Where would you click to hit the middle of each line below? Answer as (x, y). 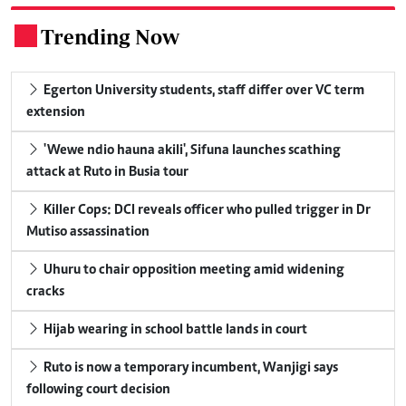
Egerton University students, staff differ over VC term (203, 91)
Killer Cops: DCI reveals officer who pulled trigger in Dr (206, 211)
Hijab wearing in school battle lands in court (174, 330)
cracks (45, 292)
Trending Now (110, 37)
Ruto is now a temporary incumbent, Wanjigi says (189, 368)
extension (56, 113)
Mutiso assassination (88, 232)
